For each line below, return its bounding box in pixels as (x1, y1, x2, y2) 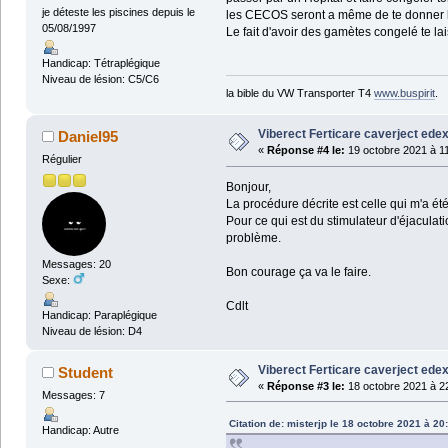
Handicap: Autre (41, 423, 119, 436)
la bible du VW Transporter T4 (225, 87, 374, 100)
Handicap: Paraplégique (41, 308, 157, 321)
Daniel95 (58, 128, 119, 146)
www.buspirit (373, 87, 435, 100)
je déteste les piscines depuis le (41, 5, 195, 18)
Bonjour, (225, 180, 271, 195)
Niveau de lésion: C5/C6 (41, 72, 159, 85)
